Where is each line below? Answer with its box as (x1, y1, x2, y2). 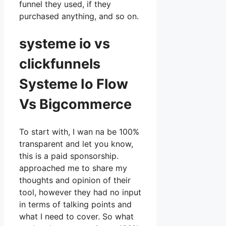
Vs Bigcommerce (19, 95, 132, 112)
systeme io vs (19, 35, 110, 52)
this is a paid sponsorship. (19, 151, 119, 161)
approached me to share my (19, 163, 127, 174)
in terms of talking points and (19, 199, 132, 210)
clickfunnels (19, 55, 103, 72)
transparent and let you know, (19, 139, 133, 149)
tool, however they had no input (19, 187, 141, 198)
